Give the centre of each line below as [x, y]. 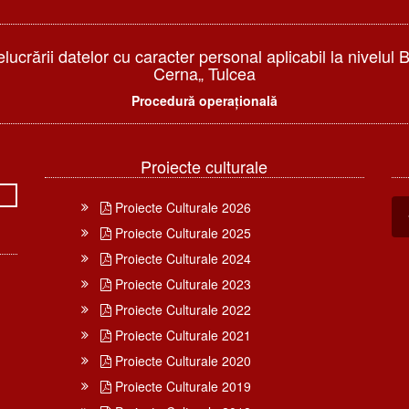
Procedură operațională [204, 101]
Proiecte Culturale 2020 [182, 361]
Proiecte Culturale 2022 [182, 310]
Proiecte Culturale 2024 [182, 259]
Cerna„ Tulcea [204, 73]
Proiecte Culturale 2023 [182, 284]
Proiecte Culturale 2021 [182, 336]
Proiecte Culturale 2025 [182, 233]
